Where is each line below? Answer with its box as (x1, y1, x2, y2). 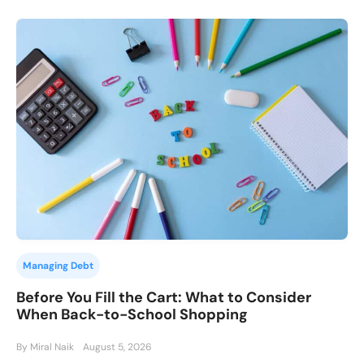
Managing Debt (23, 259, 93, 273)
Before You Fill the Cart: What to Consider (16, 288, 311, 308)
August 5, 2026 (83, 340, 152, 354)
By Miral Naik (16, 340, 74, 354)
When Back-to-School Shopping (16, 305, 248, 325)
